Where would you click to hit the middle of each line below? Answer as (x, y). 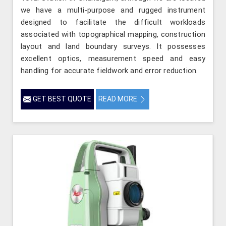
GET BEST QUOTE (61, 99)
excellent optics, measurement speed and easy (113, 58)
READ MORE (119, 99)
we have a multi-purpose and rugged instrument (113, 10)
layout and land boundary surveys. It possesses (113, 46)
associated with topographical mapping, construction (113, 34)
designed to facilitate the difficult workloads (113, 22)
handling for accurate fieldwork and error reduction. (109, 70)
